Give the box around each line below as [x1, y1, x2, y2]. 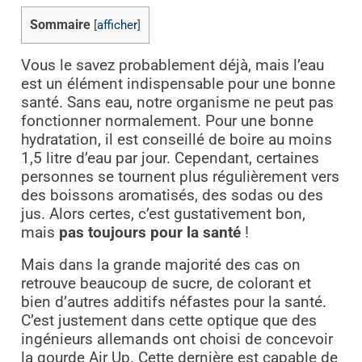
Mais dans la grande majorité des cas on [20, 255, 301, 274]
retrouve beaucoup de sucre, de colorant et [20, 274, 311, 293]
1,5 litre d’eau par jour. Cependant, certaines [20, 149, 319, 167]
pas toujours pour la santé [58, 223, 241, 242]
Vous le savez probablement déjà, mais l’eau [20, 56, 324, 74]
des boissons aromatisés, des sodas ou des [20, 186, 323, 204]
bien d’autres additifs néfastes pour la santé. [20, 293, 326, 311]
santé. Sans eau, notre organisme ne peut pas [20, 93, 334, 112]
